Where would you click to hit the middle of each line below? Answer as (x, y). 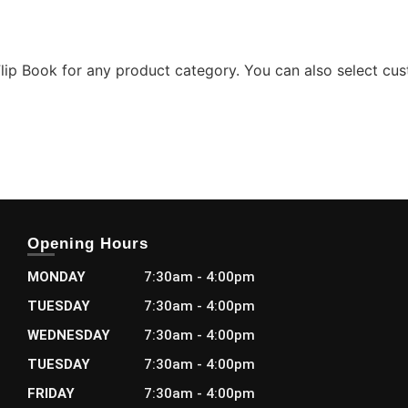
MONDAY (57, 276)
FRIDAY (51, 393)
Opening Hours (88, 243)
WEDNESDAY (69, 335)
